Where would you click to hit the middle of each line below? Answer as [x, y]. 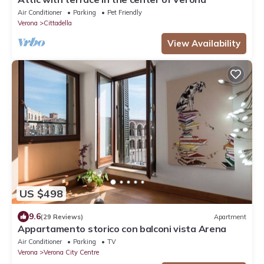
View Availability [204, 43]
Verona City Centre [71, 253]
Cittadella [58, 23]
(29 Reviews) [62, 217]
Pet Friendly [125, 12]
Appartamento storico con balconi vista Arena [122, 229]
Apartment [230, 217]
